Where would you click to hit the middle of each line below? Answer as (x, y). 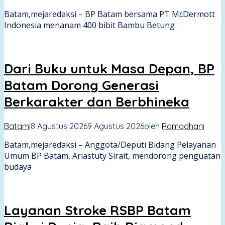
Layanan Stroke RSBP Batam (97, 210)
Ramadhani (183, 126)
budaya (18, 166)
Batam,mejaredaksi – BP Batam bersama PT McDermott (109, 14)
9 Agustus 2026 (116, 126)
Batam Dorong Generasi (81, 85)
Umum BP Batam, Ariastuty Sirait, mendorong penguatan (112, 155)
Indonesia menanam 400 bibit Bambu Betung (89, 25)
